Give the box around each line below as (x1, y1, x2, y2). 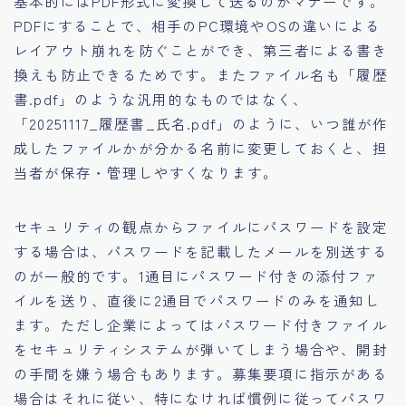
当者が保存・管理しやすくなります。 (14, 162, 279, 183)
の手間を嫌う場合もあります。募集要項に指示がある (14, 363, 388, 384)
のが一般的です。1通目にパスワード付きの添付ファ (14, 266, 379, 286)
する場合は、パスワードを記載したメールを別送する (14, 241, 388, 262)
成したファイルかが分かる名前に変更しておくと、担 (14, 138, 388, 159)
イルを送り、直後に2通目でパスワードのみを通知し (14, 290, 381, 311)
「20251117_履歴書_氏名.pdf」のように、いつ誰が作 (14, 113, 389, 134)
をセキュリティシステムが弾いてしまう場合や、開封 (14, 339, 388, 360)
